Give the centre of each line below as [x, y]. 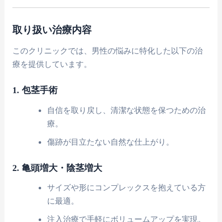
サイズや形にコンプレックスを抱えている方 [126, 188]
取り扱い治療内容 [52, 29]
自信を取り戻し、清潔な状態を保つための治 [126, 110]
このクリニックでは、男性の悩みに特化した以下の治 [108, 51]
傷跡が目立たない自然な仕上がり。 [110, 142]
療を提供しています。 [52, 64]
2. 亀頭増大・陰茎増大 [57, 168]
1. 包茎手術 [35, 90]
